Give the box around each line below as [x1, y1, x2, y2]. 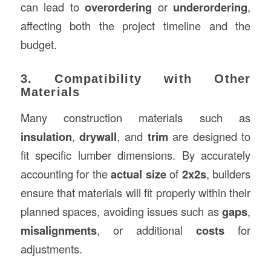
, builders [206, 165, 251, 181]
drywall [79, 128, 117, 145]
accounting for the [20, 165, 111, 181]
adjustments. [20, 240, 82, 256]
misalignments [20, 221, 97, 238]
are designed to [168, 128, 251, 144]
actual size [111, 165, 166, 182]
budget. [20, 36, 57, 52]
